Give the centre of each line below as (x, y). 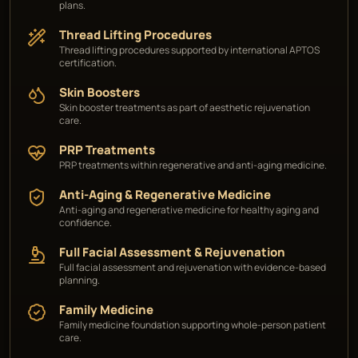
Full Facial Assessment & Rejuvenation (172, 252)
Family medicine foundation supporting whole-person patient (193, 325)
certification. (88, 63)
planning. (80, 280)
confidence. (86, 223)
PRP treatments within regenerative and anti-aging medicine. (193, 165)
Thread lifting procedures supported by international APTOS (189, 50)
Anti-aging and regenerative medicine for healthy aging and (189, 210)
